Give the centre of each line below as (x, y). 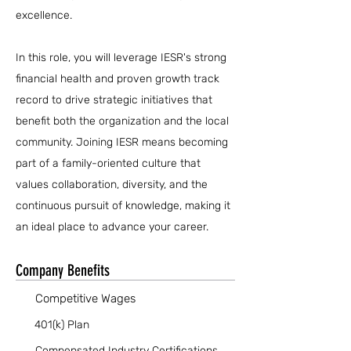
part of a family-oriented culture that (108, 163)
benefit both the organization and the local (122, 121)
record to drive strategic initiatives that (114, 100)
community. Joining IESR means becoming (122, 142)
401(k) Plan (62, 325)
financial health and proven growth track (118, 79)
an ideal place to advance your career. (112, 227)
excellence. (44, 15)
